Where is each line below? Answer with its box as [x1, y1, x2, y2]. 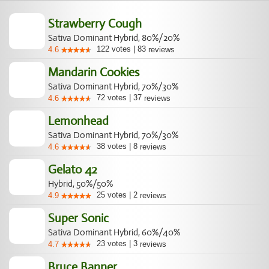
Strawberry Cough [53, 16, 147, 31]
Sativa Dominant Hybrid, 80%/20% [53, 32, 185, 43]
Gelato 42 [53, 162, 103, 177]
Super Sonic [53, 211, 114, 226]
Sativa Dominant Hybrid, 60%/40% [53, 227, 186, 238]
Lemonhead [53, 113, 114, 128]
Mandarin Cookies [53, 65, 145, 80]
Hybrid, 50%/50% [53, 178, 118, 189]
